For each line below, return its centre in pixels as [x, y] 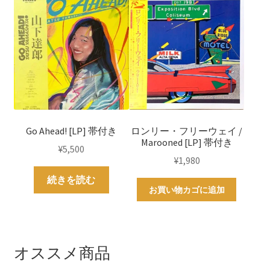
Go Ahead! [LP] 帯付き [71, 130]
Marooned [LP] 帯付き [187, 142]
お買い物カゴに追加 [187, 190]
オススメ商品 [62, 253]
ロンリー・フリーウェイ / [187, 130]
